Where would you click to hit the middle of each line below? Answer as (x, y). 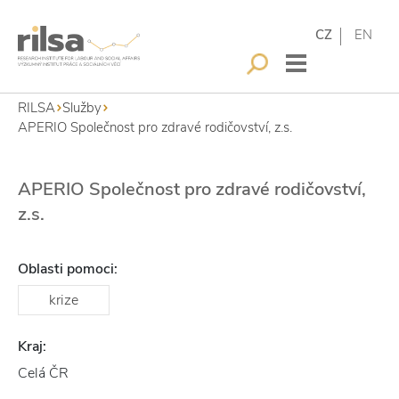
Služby (82, 108)
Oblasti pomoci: (68, 269)
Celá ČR (43, 373)
